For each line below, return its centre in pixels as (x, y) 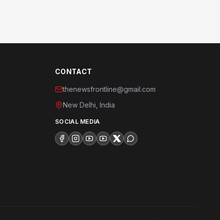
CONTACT (74, 71)
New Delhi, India (89, 105)
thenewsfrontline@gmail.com (109, 89)
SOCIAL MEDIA (78, 122)
